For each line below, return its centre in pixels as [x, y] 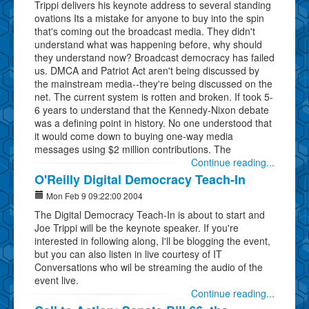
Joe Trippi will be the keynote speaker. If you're [137, 227]
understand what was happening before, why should [148, 44]
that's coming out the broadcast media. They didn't [145, 31]
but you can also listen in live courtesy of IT [128, 253]
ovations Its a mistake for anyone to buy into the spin [149, 18]
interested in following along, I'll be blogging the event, [152, 240]
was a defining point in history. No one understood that [153, 122]
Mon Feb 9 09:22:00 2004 [93, 195]
